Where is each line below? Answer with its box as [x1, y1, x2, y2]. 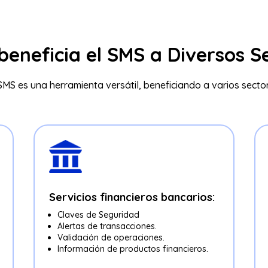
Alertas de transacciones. [57, 221, 157, 232]
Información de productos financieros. [57, 243, 208, 255]
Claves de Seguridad [57, 209, 139, 221]
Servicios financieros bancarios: [48, 190, 215, 205]
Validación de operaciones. [57, 232, 165, 243]
